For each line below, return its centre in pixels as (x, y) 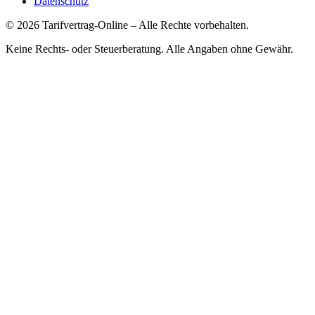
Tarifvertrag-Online (85, 25)
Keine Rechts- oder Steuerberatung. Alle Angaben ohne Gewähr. (149, 49)
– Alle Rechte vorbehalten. (188, 25)
